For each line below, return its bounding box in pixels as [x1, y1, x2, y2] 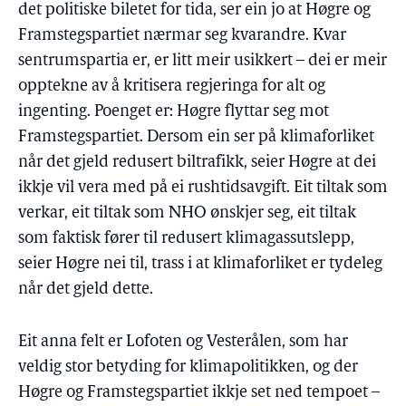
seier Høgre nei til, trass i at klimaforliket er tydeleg [18, 256, 382, 273]
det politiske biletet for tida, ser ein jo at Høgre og [18, 2, 371, 19]
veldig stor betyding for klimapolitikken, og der [18, 359, 358, 376]
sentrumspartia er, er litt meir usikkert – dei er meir [18, 53, 387, 70]
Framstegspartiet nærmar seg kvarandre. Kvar [18, 27, 346, 44]
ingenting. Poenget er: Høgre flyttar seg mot [18, 103, 329, 121]
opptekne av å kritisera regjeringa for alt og [18, 78, 325, 95]
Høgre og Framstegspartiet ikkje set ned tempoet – [18, 384, 380, 401]
